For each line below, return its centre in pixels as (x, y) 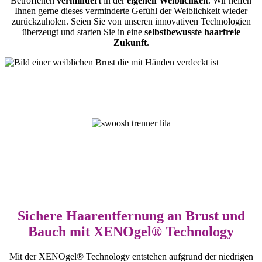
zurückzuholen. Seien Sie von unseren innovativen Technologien (131, 21)
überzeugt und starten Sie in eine (83, 32)
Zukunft (130, 42)
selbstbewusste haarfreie (192, 32)
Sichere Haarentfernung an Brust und (131, 216)
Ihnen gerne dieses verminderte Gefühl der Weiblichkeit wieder (131, 11)
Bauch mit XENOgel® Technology (131, 231)
